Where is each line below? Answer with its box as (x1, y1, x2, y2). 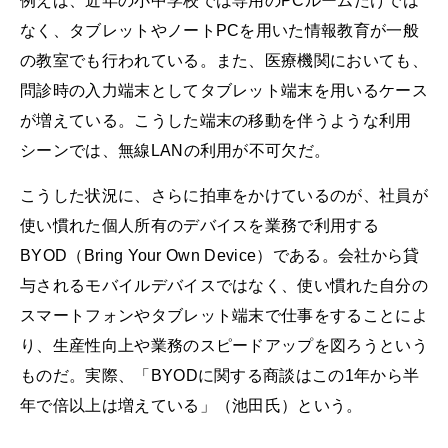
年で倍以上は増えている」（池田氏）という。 (20, 397, 363, 415)
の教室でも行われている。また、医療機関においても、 (20, 52, 428, 70)
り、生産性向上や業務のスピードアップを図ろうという (20, 337, 429, 355)
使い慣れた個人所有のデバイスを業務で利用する (20, 217, 380, 235)
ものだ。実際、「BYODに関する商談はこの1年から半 (20, 367, 420, 385)
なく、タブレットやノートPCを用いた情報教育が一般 (20, 22, 419, 40)
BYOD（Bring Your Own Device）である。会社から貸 (20, 247, 420, 265)
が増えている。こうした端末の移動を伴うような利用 (20, 112, 412, 130)
